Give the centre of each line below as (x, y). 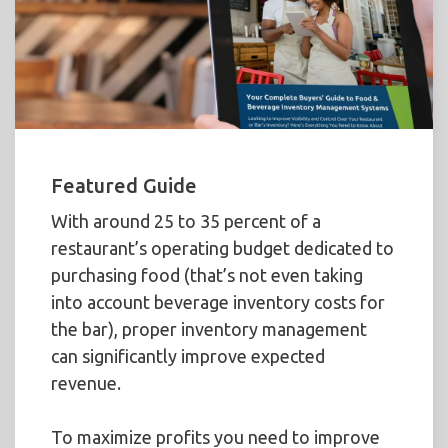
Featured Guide (124, 186)
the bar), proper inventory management (209, 329)
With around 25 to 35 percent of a (186, 221)
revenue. (86, 383)
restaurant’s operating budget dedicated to (222, 248)
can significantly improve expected (188, 356)
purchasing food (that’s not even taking (207, 275)
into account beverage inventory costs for (218, 302)
